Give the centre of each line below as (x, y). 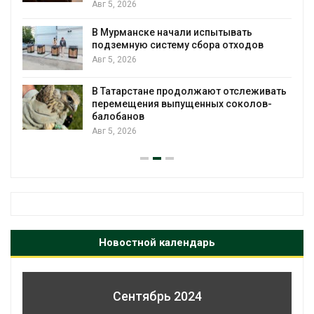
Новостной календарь (157, 243)
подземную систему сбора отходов (178, 45)
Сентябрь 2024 (157, 296)
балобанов (118, 117)
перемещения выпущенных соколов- (182, 104)
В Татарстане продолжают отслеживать (189, 91)
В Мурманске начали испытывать (172, 32)
